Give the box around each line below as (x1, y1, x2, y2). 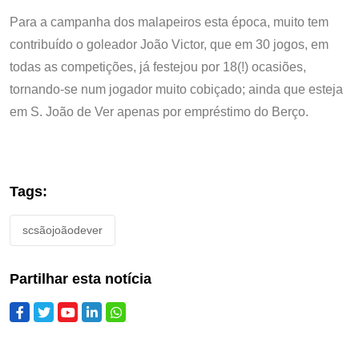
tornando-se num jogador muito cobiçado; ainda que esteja (10, 82, 343, 96)
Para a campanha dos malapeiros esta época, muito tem (10, 14, 329, 29)
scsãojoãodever (22, 223, 103, 236)
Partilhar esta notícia (10, 270, 151, 287)
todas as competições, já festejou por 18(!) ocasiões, (10, 59, 306, 74)
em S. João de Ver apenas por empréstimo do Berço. (10, 104, 309, 119)
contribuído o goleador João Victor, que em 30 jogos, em (10, 37, 329, 51)
